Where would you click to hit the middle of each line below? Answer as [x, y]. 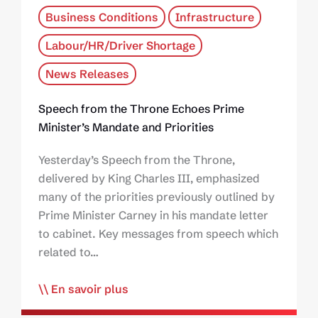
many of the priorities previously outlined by [157, 197]
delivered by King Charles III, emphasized [149, 179]
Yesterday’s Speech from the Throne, [137, 160]
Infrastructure [215, 17]
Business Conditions [102, 17]
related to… [68, 252]
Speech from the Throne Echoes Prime [141, 109]
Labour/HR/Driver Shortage [120, 46]
